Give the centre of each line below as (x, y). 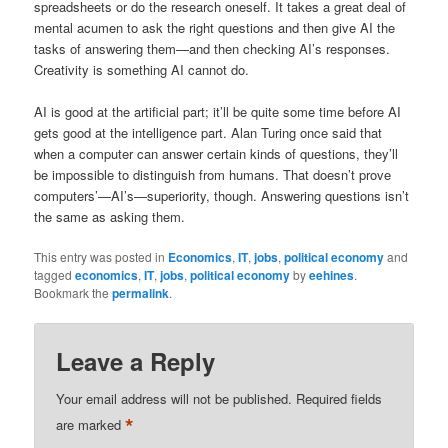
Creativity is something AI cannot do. (142, 70)
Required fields (339, 398)
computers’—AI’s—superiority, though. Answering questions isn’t (222, 196)
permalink (141, 293)
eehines (332, 275)
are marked (91, 424)
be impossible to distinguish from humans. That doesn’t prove (213, 175)
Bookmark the (73, 293)
